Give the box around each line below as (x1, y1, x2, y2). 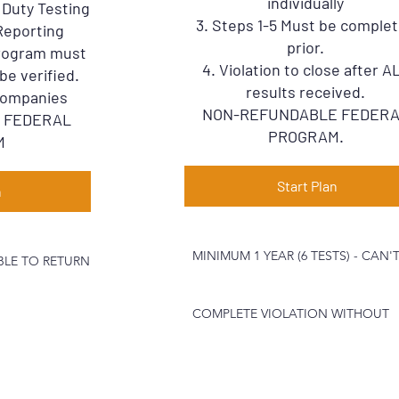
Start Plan (277, 177, 338, 194)
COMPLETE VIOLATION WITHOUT (191, 305, 389, 322)
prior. (287, 37, 325, 57)
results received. (246, 82, 366, 102)
